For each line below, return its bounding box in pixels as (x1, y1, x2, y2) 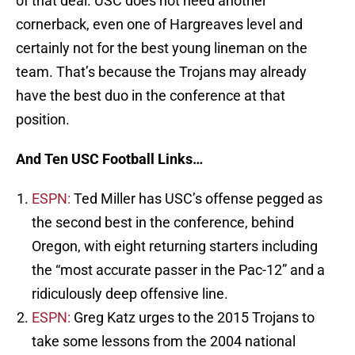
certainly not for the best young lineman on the (16, 40, 307, 57)
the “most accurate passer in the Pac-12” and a (32, 261, 325, 279)
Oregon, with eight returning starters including (32, 238, 318, 255)
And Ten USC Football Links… (16, 151, 203, 168)
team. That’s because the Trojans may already (16, 63, 307, 81)
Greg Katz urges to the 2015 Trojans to (71, 309, 315, 326)
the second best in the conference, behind (32, 214, 294, 231)
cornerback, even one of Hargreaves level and (16, 16, 303, 33)
